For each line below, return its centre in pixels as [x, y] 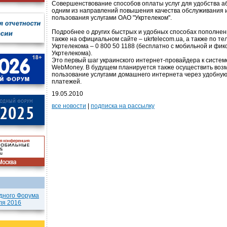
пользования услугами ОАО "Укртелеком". [112, 18]
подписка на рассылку [123, 106]
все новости [69, 106]
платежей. [67, 82]
